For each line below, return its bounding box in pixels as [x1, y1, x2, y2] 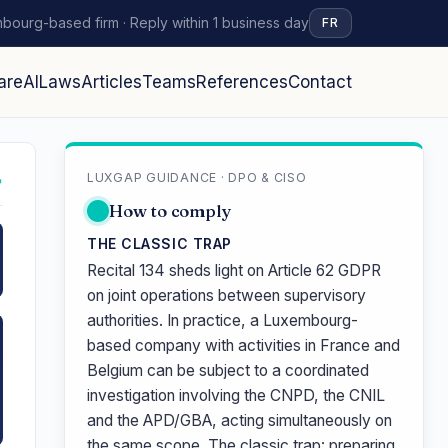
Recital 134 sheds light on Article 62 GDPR [87, 261, 381, 280]
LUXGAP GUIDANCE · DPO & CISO [87, 170, 307, 185]
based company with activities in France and [87, 336, 400, 355]
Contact [288, 72, 352, 92]
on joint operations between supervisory [87, 286, 366, 305]
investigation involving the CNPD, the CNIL [87, 386, 385, 405]
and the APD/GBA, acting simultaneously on [87, 411, 392, 430]
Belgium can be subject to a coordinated [87, 361, 369, 380]
